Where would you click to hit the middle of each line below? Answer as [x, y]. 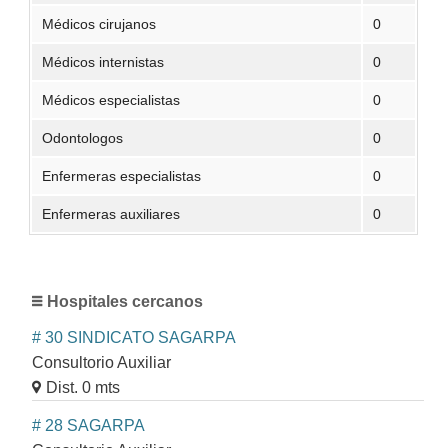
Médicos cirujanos [99, 23]
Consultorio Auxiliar [101, 362]
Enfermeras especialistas [122, 175]
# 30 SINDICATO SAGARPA [134, 337]
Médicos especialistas [111, 99]
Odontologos [83, 137]
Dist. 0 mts [83, 387]
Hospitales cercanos [125, 301]
